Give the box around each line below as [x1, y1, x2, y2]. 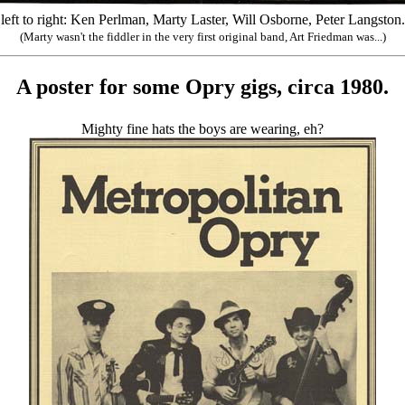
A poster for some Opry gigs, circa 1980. [16, 74, 389, 99]
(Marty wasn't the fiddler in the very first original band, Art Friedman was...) [19, 29, 386, 43]
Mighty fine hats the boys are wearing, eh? [81, 120, 324, 137]
